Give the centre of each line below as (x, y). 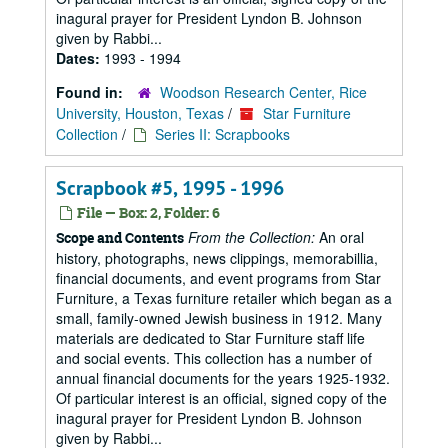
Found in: (91, 92)
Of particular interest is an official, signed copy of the (221, 398)
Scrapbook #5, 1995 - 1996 (170, 188)
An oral (339, 237)
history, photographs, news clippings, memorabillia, (217, 258)
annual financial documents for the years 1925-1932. (223, 378)
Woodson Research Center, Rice (263, 92)
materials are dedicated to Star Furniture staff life (210, 338)
